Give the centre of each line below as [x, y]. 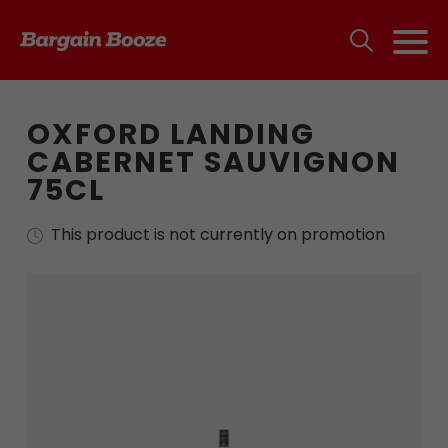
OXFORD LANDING [170, 134]
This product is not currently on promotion [217, 234]
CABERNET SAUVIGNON [213, 162]
